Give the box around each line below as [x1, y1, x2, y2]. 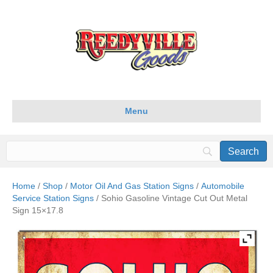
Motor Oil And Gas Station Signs [70, 181, 194, 191]
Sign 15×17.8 [12, 205, 63, 215]
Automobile [201, 181, 244, 191]
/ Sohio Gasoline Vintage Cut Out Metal [94, 193, 247, 203]
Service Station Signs [12, 193, 94, 203]
